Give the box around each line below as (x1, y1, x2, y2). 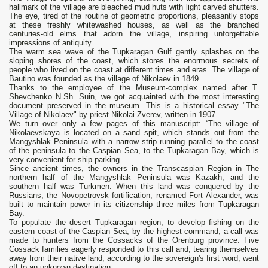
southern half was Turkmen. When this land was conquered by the (9, 182, 259, 191)
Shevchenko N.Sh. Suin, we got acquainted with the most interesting (9, 92, 259, 102)
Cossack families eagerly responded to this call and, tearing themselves (9, 245, 259, 254)
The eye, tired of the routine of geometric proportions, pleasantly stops (9, 11, 259, 21)
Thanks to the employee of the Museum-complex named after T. (9, 83, 259, 93)
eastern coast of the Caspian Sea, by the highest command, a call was (9, 227, 259, 236)
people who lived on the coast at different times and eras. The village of (9, 65, 259, 75)
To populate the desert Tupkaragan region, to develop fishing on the (9, 218, 259, 227)
